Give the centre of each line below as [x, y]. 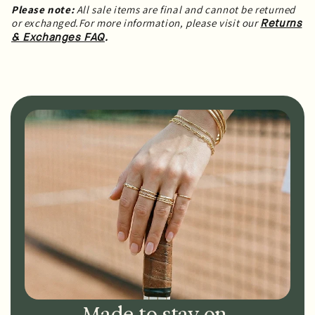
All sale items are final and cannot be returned [185, 9]
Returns [281, 24]
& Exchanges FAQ [58, 38]
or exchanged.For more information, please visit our [136, 23]
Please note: [43, 9]
